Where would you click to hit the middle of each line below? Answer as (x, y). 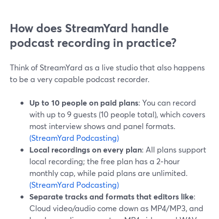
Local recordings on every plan (86, 149)
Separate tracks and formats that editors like (111, 196)
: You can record (167, 102)
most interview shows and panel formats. (102, 126)
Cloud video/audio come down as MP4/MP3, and (116, 208)
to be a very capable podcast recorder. (80, 79)
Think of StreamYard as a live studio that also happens (107, 67)
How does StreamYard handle (89, 28)
